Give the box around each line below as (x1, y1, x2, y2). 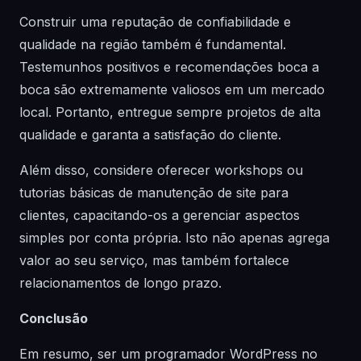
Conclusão (19, 310, 88, 326)
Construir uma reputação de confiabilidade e (19, 14, 291, 30)
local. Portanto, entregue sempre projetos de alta (19, 104, 321, 120)
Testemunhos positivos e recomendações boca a (19, 59, 319, 75)
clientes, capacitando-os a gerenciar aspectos (19, 207, 300, 223)
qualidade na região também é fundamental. (19, 36, 286, 52)
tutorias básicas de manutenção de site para (19, 185, 288, 201)
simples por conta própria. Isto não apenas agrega (19, 230, 330, 246)
